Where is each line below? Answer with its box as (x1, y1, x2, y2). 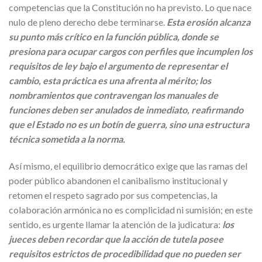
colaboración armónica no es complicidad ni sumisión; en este (9, 204, 253, 216)
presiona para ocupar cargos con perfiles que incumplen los (9, 46, 253, 57)
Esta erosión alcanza (167, 16, 250, 28)
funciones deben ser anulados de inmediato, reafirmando (9, 104, 243, 116)
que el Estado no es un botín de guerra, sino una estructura (9, 119, 249, 130)
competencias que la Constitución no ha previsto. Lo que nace (9, 2, 251, 13)
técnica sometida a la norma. (9, 133, 125, 145)
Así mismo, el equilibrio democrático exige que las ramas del (9, 160, 247, 172)
